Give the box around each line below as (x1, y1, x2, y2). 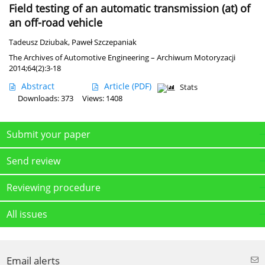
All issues (7, 207, 47, 221)
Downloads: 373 (18, 93, 73, 104)
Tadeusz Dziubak (9, 37, 68, 47)
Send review (7, 154, 60, 167)
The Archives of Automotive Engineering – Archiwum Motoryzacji (9, 51, 235, 63)
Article (104, 80, 132, 92)
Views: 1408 (82, 93, 122, 104)
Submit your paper (7, 127, 91, 141)
